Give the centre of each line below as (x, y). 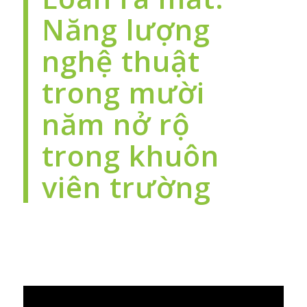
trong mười (123, 92)
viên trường (126, 187)
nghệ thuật (121, 61)
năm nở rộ (116, 124)
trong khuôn (130, 155)
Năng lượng (126, 29)
